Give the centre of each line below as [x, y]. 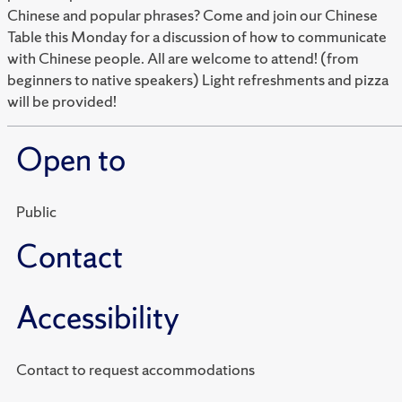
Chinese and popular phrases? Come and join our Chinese [192, 15]
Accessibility [98, 318]
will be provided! [62, 101]
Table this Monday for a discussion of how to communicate [197, 37]
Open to [71, 160]
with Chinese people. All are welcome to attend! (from [183, 58]
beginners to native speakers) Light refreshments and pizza [198, 80]
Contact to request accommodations [163, 370]
